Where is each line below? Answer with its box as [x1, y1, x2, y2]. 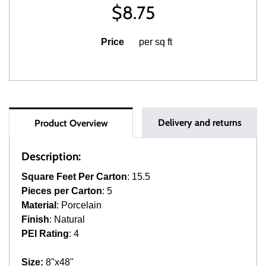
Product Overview [34, 118, 108, 129]
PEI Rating [21, 229, 69, 239]
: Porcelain [56, 200, 102, 210]
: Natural [49, 214, 85, 224]
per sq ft [139, 37, 172, 47]
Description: [21, 150, 81, 163]
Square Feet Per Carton [21, 172, 127, 182]
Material [21, 200, 56, 210]
